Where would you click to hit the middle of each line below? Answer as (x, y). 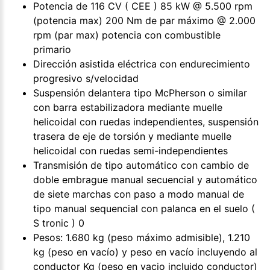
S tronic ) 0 (59, 223)
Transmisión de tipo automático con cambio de (141, 165)
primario (52, 49)
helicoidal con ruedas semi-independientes (130, 150)
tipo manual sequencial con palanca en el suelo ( (144, 208)
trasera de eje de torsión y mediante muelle (132, 136)
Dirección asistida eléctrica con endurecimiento (142, 64)
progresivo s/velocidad (86, 78)
